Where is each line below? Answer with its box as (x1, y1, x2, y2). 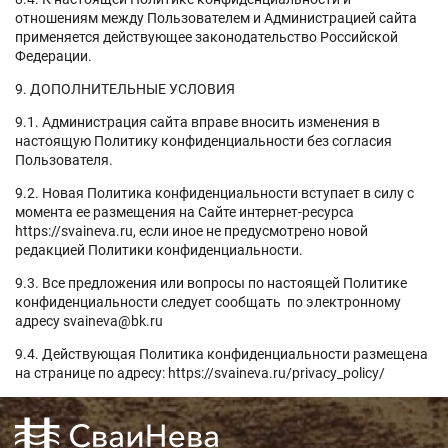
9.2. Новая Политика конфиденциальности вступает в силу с (15, 184, 414, 201)
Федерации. (15, 47, 92, 64)
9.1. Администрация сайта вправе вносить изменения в (15, 113, 380, 130)
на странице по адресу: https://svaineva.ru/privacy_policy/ (15, 364, 385, 381)
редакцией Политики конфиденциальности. (15, 241, 303, 258)
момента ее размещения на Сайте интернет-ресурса (15, 203, 354, 220)
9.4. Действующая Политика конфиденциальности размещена (15, 345, 428, 362)
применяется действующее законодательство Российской (15, 28, 398, 45)
